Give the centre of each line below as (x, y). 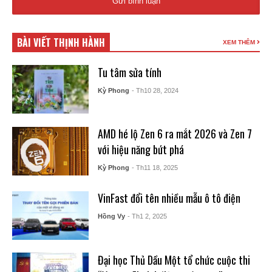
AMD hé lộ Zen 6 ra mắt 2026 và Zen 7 (175, 134)
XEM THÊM (240, 42)
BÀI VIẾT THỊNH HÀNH (61, 42)
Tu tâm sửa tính (129, 72)
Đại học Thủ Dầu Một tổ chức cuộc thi (174, 260)
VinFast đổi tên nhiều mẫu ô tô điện (169, 198)
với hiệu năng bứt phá (141, 150)
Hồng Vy (111, 216)
